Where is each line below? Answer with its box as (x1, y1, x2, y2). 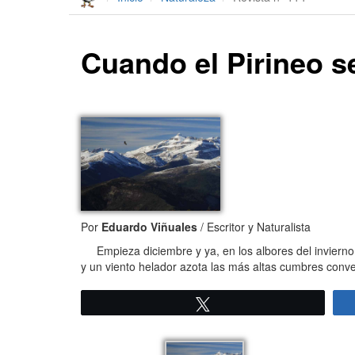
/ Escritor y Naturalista (197, 219, 311, 235)
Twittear (219, 298, 260, 310)
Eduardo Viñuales (101, 219, 197, 235)
